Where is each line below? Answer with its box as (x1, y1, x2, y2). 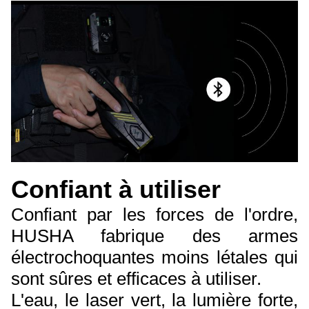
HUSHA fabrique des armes (11, 225, 298, 246)
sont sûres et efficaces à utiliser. (11, 268, 261, 289)
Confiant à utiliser (11, 175, 221, 203)
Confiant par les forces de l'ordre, (11, 203, 298, 225)
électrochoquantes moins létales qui (11, 246, 298, 268)
